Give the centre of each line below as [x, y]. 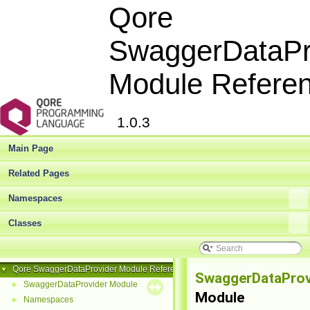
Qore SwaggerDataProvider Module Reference [101, 269]
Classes [25, 223]
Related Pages [39, 173]
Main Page [31, 148]
